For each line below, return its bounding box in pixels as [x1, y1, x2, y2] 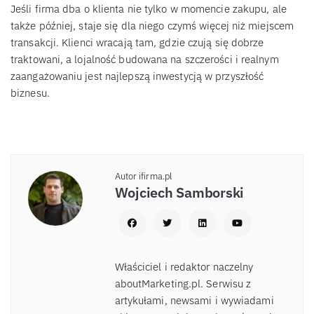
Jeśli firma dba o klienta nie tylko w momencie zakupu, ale [11, 1, 287, 15]
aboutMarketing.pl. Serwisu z [114, 277, 252, 291]
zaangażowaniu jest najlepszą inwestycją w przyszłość [11, 69, 264, 83]
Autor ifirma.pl [114, 170, 172, 183]
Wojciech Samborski [114, 184, 245, 202]
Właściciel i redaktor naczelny [114, 260, 254, 274]
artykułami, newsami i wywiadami [114, 294, 274, 308]
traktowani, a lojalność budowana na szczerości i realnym [11, 52, 279, 66]
